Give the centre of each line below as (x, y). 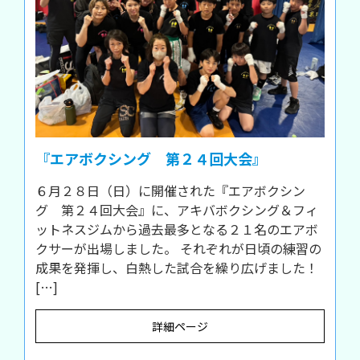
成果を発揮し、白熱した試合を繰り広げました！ (177, 268)
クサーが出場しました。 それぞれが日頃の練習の (178, 249)
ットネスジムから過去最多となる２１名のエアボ (177, 229)
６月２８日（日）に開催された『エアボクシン (170, 191)
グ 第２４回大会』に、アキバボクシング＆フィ (177, 210)
